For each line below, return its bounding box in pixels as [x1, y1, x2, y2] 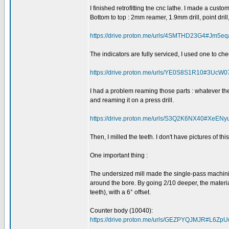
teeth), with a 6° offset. [90, 189, 151, 196]
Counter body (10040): [90, 207, 153, 214]
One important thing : [90, 152, 148, 159]
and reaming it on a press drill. [90, 97, 174, 104]
